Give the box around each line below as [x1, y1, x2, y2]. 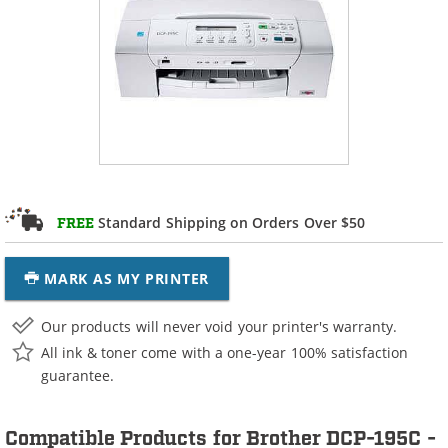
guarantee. [41, 365, 114, 385]
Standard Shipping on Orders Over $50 [94, 212, 366, 232]
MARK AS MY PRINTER [44, 269, 209, 288]
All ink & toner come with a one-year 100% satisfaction [41, 342, 409, 362]
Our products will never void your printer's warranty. [41, 316, 398, 336]
